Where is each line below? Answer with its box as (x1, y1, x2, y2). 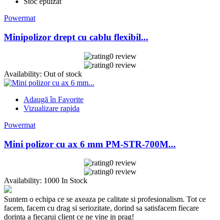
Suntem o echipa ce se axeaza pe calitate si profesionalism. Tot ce (4, 195, 206, 204)
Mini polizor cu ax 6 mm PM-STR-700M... (4, 138, 176, 149)
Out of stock (44, 69, 82, 78)
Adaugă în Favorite (24, 95, 83, 104)
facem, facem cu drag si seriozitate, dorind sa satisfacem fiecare (4, 204, 199, 213)
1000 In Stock (44, 176, 87, 185)
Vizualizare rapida (24, 104, 80, 112)
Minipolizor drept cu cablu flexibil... (4, 32, 148, 43)
